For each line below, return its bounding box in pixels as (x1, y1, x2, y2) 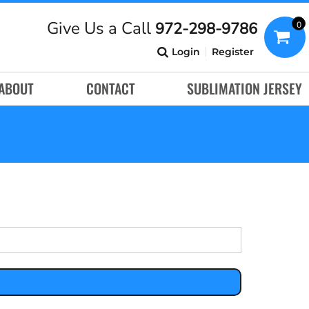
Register (212, 45, 254, 58)
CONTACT (86, 78, 135, 99)
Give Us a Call (47, 17, 155, 39)
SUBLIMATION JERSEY (186, 78, 302, 99)
